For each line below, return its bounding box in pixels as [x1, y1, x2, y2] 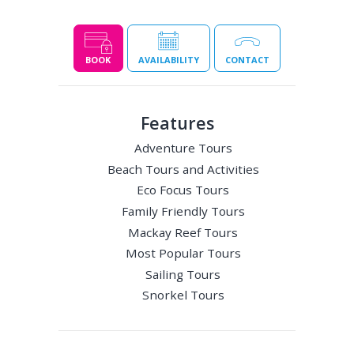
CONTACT [224, 53, 269, 66]
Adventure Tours [134, 140, 232, 156]
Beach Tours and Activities [107, 160, 259, 177]
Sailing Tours [145, 265, 221, 282]
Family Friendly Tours [121, 202, 245, 219]
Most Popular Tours [125, 245, 241, 262]
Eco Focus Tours [137, 182, 230, 198]
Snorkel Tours [141, 287, 224, 303]
